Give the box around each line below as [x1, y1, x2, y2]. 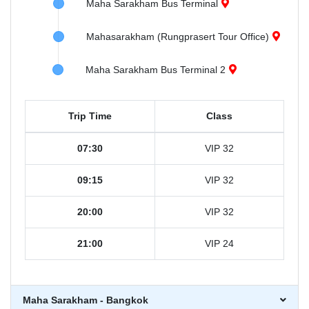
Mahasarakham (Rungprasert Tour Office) [86, 31, 269, 42]
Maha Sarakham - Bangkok [23, 295, 148, 306]
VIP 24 [205, 238, 234, 249]
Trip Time [68, 110, 112, 121]
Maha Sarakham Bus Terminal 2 [86, 64, 226, 75]
